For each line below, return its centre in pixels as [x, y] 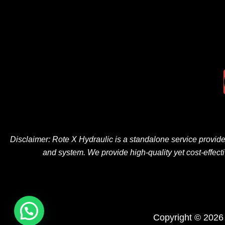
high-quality [150, 153]
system [71, 153]
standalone [149, 140]
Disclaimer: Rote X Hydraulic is [67, 140]
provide [115, 153]
